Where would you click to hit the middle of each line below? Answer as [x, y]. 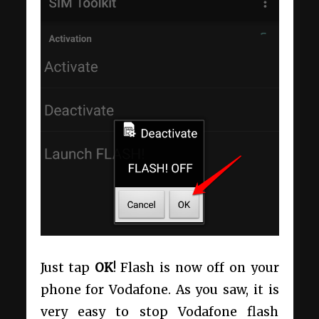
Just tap [67, 268]
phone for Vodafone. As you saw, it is [159, 290]
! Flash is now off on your [196, 268]
